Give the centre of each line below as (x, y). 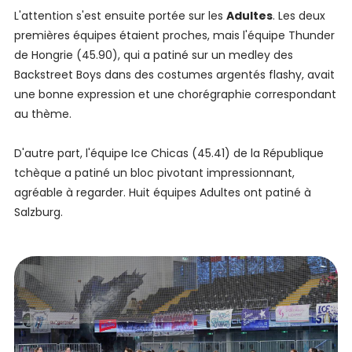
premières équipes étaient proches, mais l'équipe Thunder (174, 35)
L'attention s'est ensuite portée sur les (120, 15)
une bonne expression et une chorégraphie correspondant (175, 94)
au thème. (44, 114)
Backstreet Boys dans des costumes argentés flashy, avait (174, 74)
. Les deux (299, 15)
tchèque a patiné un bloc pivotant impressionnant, (154, 172)
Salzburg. (38, 212)
